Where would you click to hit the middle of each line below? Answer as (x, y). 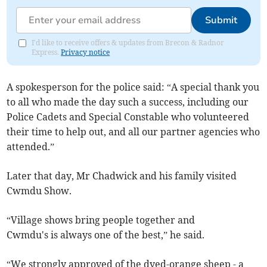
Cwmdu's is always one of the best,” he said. (106, 235)
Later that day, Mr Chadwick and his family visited (122, 176)
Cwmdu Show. (39, 191)
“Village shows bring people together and (101, 220)
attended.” (31, 147)
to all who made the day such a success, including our (128, 102)
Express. (46, 52)
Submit (221, 21)
